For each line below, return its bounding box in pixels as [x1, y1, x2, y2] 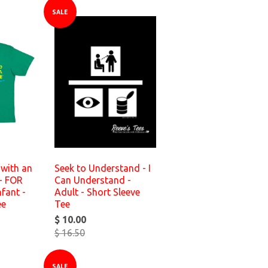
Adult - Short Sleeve [54, 187, 140, 197]
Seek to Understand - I [54, 163, 151, 173]
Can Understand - [54, 175, 131, 185]
